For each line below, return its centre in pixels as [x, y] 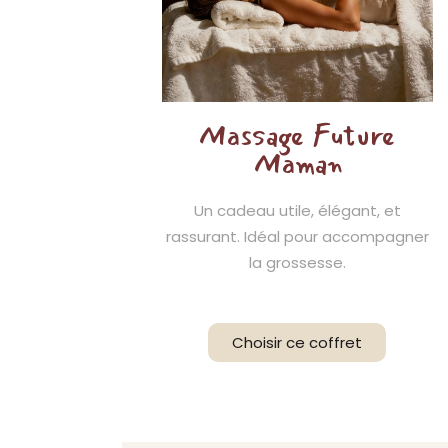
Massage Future [297, 136]
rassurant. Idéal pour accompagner [297, 236]
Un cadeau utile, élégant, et [297, 210]
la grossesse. [297, 262]
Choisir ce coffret [297, 342]
